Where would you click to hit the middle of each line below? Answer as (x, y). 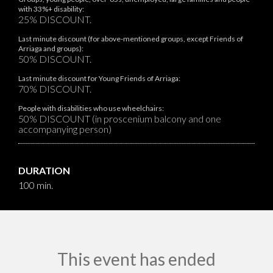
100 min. (36, 185)
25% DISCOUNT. (55, 19)
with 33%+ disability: (51, 9)
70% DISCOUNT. (55, 88)
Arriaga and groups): (51, 48)
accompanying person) (65, 129)
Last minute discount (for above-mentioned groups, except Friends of (131, 38)
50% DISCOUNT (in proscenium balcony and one (120, 118)
